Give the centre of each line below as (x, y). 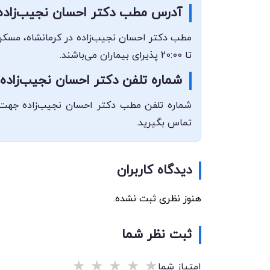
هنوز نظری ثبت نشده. (157, 199)
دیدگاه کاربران (154, 171)
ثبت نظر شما (157, 235)
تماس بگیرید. (164, 123)
